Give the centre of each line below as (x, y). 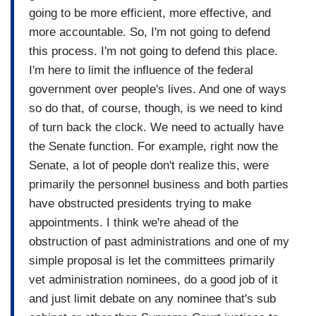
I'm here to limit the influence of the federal (141, 70)
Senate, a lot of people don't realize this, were (149, 165)
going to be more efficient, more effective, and (150, 13)
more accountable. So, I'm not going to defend (150, 32)
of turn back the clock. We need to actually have (156, 127)
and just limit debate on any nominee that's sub (152, 298)
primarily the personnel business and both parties (159, 184)
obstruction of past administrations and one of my (159, 241)
